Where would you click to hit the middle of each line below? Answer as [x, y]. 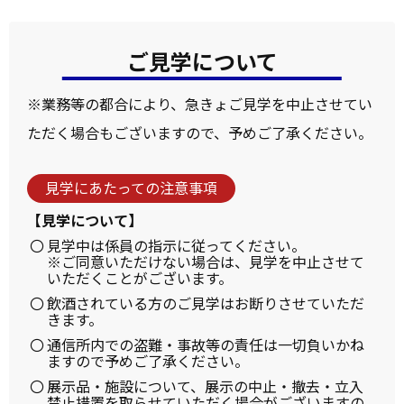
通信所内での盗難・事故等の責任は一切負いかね [206, 344]
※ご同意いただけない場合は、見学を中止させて [206, 261]
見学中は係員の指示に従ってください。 [176, 245]
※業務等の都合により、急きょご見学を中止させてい [200, 103]
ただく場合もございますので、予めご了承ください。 [200, 132]
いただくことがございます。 [140, 277]
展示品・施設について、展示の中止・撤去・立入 [205, 386]
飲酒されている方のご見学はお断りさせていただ [206, 303]
